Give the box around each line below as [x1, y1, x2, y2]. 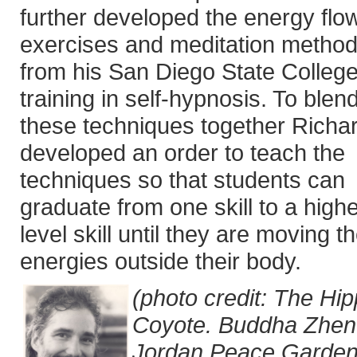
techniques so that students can [20, 167, 345, 193]
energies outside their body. [20, 248, 301, 274]
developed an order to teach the [20, 139, 345, 166]
